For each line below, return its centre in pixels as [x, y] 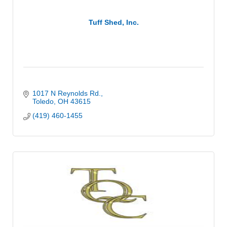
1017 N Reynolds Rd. [66, 93]
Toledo [43, 101]
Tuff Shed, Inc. [113, 23]
